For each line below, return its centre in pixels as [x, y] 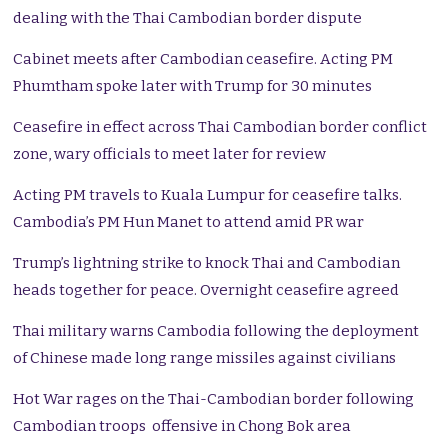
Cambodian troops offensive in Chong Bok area [182, 426]
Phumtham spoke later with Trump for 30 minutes [193, 86]
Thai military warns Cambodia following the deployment [216, 331]
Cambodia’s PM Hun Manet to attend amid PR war [189, 222]
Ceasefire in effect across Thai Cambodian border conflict [220, 127]
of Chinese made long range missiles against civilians [205, 358]
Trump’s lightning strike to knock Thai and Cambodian [207, 263]
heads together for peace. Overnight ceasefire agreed [206, 290]
